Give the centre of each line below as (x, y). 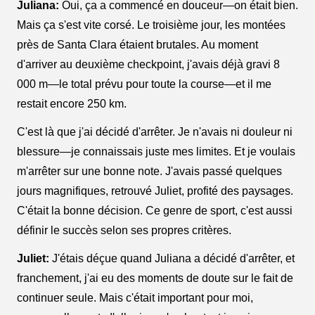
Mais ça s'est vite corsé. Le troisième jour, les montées (151, 25)
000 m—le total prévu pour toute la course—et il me (144, 84)
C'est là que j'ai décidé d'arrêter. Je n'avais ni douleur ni (155, 132)
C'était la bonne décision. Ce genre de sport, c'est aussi (155, 211)
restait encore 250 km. (72, 104)
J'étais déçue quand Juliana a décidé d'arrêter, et (172, 259)
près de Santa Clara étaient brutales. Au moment (137, 45)
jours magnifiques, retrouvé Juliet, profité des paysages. (155, 191)
